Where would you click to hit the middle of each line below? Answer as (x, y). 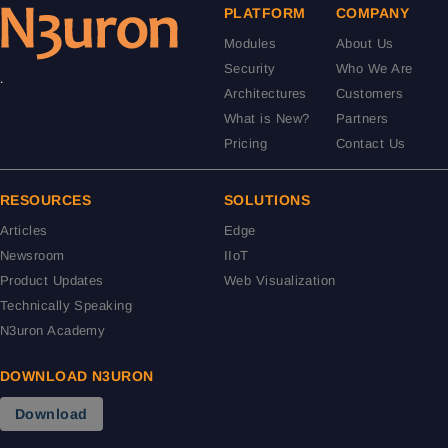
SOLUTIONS (267, 200)
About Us (365, 43)
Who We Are (374, 68)
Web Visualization (280, 280)
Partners (362, 118)
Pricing (246, 143)
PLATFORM (265, 13)
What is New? (267, 118)
